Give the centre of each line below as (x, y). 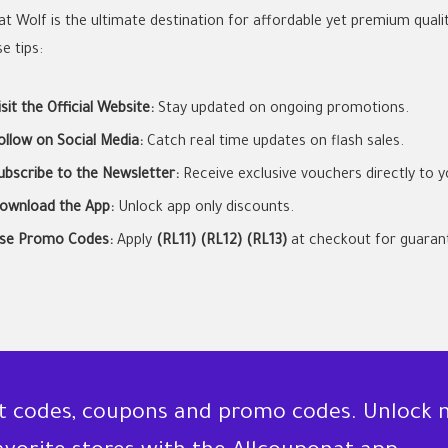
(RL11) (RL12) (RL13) (221, 241)
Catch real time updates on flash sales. (273, 142)
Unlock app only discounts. (204, 208)
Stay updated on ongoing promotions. (281, 109)
